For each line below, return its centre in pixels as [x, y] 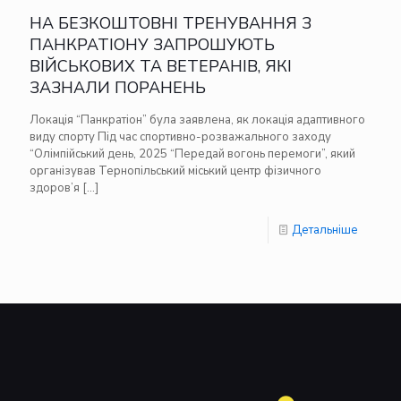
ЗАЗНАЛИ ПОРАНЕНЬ [118, 87]
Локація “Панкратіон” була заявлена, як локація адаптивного [197, 119]
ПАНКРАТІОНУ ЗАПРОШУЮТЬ [152, 44]
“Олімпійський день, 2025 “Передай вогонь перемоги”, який [192, 154]
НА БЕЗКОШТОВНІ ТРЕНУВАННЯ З [171, 23]
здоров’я [55, 188]
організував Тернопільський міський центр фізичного [175, 171]
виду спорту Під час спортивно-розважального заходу [180, 137]
